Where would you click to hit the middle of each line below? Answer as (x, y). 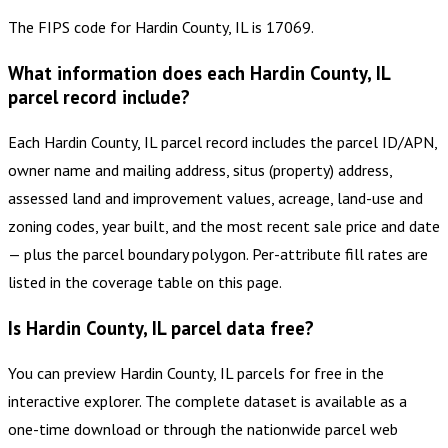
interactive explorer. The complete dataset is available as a (207, 400)
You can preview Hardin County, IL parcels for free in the (196, 372)
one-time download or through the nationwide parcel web (203, 428)
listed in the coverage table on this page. (145, 281)
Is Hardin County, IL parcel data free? (161, 327)
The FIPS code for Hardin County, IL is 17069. (161, 27)
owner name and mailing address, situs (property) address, (200, 169)
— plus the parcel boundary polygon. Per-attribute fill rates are (218, 253)
